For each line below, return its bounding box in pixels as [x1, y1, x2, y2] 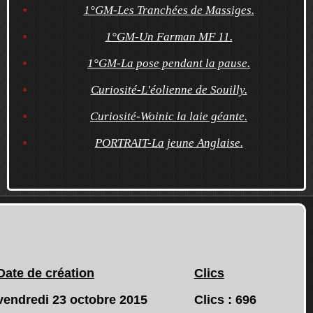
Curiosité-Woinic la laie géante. [90, 109, 247, 123]
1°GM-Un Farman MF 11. [105, 29, 233, 43]
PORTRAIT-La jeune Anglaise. [94, 136, 243, 150]
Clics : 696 [194, 293, 256, 307]
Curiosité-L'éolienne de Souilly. [90, 82, 247, 96]
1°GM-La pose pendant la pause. [87, 56, 250, 70]
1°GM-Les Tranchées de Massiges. [83, 3, 254, 17]
